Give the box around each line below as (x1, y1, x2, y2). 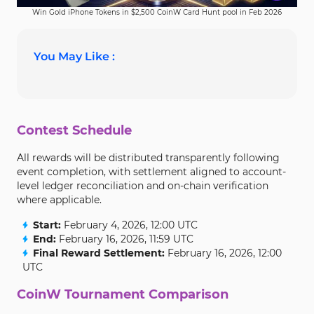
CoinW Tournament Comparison (17, 287, 228, 302)
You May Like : (34, 50, 115, 63)
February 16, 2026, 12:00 (165, 247, 282, 259)
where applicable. (17, 193, 102, 206)
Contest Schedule (17, 123, 132, 138)
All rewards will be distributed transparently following (17, 151, 280, 164)
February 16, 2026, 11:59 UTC (56, 233, 193, 245)
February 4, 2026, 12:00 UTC (61, 219, 198, 231)
